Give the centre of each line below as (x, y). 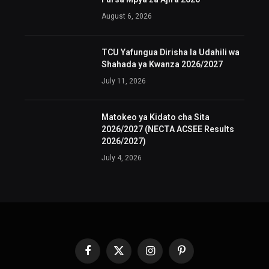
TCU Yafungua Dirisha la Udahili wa (170, 52)
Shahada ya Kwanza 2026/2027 (162, 64)
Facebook (104, 256)
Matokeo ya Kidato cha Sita (155, 117)
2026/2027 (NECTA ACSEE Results (168, 129)
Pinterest (195, 256)
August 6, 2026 (126, 16)
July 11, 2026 (123, 81)
